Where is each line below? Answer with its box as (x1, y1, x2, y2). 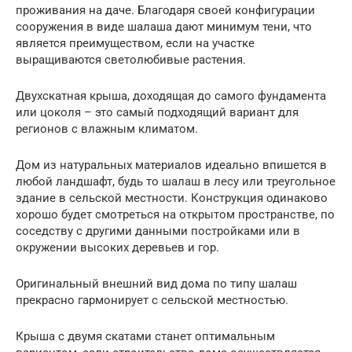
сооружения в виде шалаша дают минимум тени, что (16, 19, 312, 34)
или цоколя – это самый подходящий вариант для (16, 104, 299, 119)
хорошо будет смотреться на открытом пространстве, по (16, 207, 335, 222)
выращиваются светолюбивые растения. (16, 52, 246, 67)
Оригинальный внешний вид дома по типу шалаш (16, 276, 297, 291)
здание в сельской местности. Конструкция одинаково (16, 190, 328, 205)
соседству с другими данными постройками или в (16, 223, 300, 238)
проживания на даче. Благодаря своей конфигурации (16, 2, 315, 17)
